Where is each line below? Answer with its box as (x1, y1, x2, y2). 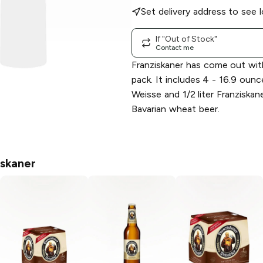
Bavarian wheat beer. (131, 103, 220, 115)
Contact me (156, 43, 194, 52)
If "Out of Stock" (156, 33, 217, 44)
